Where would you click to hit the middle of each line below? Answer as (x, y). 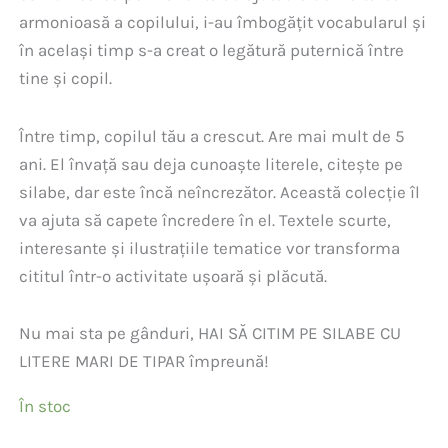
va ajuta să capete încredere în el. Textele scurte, (205, 219)
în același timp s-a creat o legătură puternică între (212, 49)
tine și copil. (66, 77)
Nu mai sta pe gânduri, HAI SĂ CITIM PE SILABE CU (210, 333)
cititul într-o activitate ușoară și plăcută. (173, 275)
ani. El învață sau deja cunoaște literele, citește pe (211, 163)
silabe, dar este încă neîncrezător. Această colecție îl (220, 191)
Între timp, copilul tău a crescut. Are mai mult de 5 (212, 135)
